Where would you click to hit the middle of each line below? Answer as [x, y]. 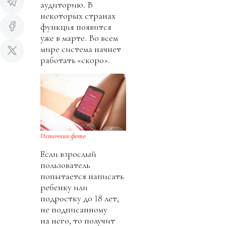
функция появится [76, 26]
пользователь [65, 165]
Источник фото [63, 136]
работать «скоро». [75, 60]
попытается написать [82, 176]
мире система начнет [81, 49]
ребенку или [64, 187]
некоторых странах [78, 15]
